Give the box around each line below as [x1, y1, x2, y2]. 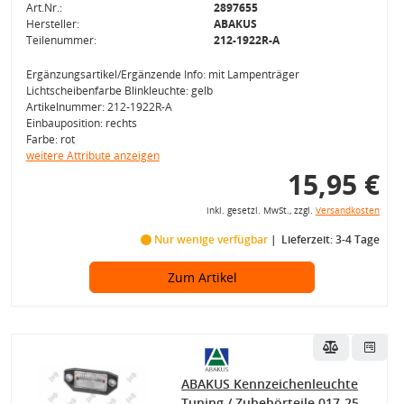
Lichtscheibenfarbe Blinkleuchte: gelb [25, 83, 213, 98]
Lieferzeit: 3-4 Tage [280, 232, 380, 247]
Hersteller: [25, 16, 79, 32]
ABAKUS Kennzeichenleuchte [181, 375, 359, 392]
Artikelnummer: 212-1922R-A [25, 99, 172, 115]
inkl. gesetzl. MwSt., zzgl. [206, 205, 316, 216]
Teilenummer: [25, 32, 96, 48]
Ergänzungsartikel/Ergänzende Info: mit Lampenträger [25, 67, 299, 82]
